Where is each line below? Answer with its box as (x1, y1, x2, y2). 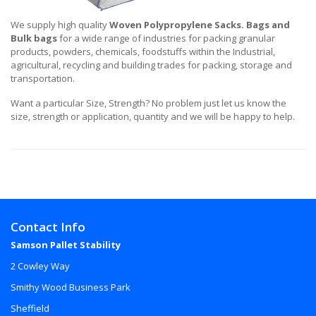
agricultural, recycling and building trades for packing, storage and (11, 59, 292, 71)
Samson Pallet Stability (11, 238, 121, 251)
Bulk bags (11, 32, 57, 44)
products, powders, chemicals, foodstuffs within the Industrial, (11, 45, 275, 58)
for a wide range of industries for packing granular (57, 32, 275, 44)
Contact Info (11, 219, 85, 235)
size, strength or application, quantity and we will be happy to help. (11, 110, 299, 123)
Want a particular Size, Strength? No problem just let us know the (11, 97, 286, 109)
